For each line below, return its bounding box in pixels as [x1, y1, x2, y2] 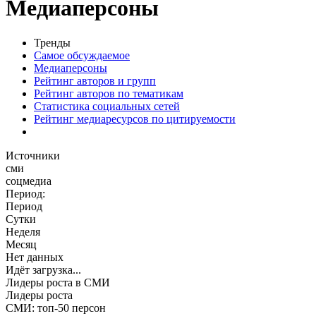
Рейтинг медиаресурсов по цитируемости [34, 112, 236, 125]
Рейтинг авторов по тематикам [34, 87, 183, 99]
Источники [6, 149, 60, 162]
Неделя [6, 225, 40, 238]
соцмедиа [6, 174, 51, 187]
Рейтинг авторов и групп [34, 74, 156, 87]
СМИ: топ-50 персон [6, 301, 106, 314]
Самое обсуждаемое [34, 49, 130, 61]
